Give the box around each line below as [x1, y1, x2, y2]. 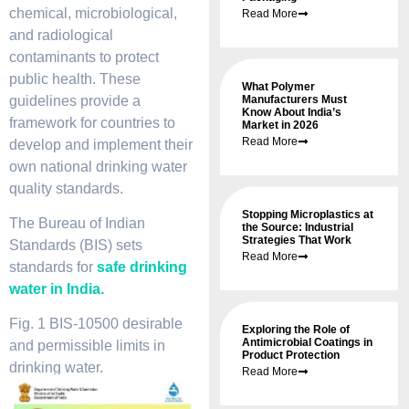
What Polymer [242, 80, 316, 94]
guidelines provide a [9, 92, 141, 109]
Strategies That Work [242, 234, 352, 247]
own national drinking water [9, 158, 187, 174]
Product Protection [242, 349, 341, 362]
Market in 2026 [242, 119, 320, 132]
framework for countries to [9, 114, 175, 131]
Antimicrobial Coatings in [242, 336, 373, 350]
